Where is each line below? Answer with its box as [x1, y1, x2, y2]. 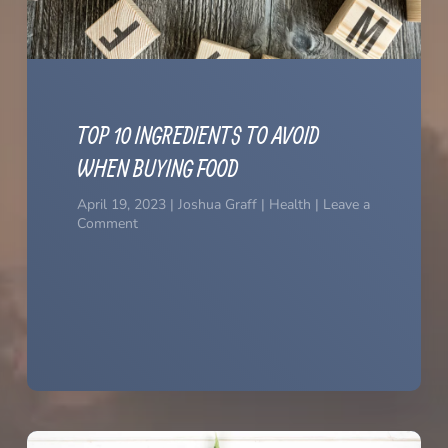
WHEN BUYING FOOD [76, 153, 238, 182]
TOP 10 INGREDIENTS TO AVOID [76, 120, 319, 149]
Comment [76, 213, 138, 233]
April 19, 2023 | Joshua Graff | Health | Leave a [76, 194, 370, 214]
